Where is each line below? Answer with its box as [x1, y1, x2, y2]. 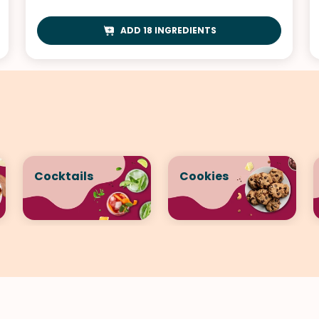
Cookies [179, 167, 229, 184]
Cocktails [34, 167, 93, 184]
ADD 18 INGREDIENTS [120, 23, 216, 36]
